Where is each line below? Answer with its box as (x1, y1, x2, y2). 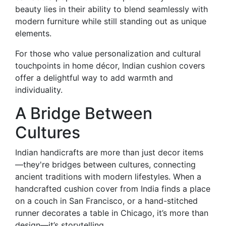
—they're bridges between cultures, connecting (15, 159, 196, 170)
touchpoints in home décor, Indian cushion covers (15, 61, 205, 71)
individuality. (15, 85, 63, 95)
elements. (15, 28, 51, 39)
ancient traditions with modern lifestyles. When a (15, 172, 201, 182)
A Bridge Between (15, 103, 152, 124)
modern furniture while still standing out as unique (15, 16, 206, 27)
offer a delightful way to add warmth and (15, 73, 173, 83)
